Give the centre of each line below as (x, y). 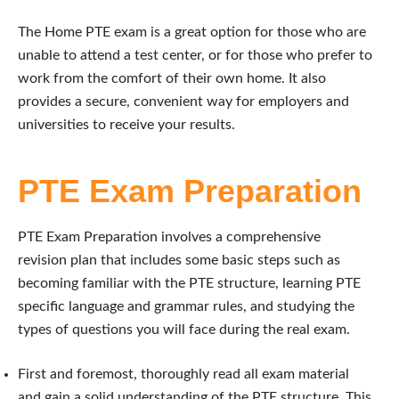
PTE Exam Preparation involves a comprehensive (169, 236)
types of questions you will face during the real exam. (184, 329)
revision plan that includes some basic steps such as (179, 260)
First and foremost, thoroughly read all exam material (183, 374)
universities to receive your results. (126, 124)
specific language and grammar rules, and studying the (186, 306)
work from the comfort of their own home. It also (172, 78)
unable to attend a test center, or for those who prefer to (195, 55)
